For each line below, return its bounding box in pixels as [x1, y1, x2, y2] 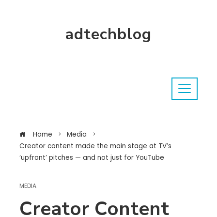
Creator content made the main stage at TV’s [19, 141, 171, 151]
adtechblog [65, 24, 152, 45]
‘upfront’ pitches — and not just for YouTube [19, 153, 164, 162]
